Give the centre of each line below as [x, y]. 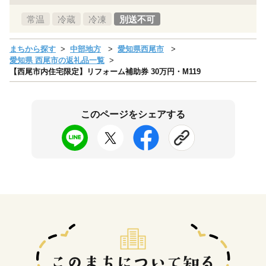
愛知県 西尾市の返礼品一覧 [57, 60]
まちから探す [33, 49]
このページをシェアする [133, 114]
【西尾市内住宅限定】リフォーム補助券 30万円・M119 [105, 71]
